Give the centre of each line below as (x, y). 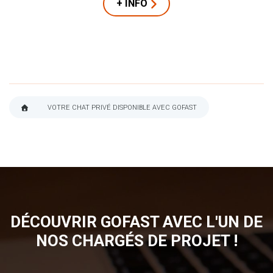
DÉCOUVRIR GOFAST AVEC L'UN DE (136, 222)
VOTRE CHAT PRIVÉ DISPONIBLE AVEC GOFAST (122, 108)
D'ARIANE (50, 139)
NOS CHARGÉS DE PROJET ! (136, 241)
